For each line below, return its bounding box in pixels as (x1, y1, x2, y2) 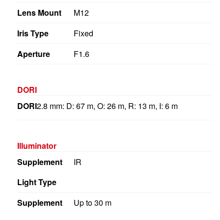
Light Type (17, 176, 56, 188)
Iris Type (17, 27, 49, 39)
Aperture (17, 48, 50, 59)
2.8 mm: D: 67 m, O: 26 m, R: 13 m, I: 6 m (37, 100, 178, 111)
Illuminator (17, 139, 56, 151)
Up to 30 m (73, 196, 111, 208)
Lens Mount (17, 6, 61, 18)
